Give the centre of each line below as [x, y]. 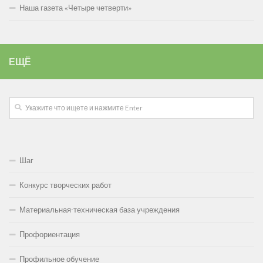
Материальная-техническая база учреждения [100, 210]
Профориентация [50, 234]
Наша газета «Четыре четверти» [75, 8]
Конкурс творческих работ [65, 185]
